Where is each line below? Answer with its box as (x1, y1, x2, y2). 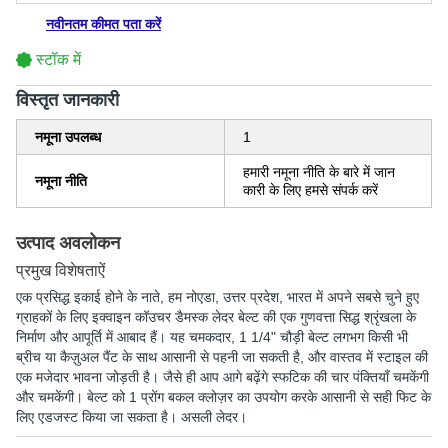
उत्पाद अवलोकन (16, 233, 120, 253)
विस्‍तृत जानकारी (16, 90, 119, 110)
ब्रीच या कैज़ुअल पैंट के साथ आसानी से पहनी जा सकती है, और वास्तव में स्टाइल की (16, 349, 428, 365)
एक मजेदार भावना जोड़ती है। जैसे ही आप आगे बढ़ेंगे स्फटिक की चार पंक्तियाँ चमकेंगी (16, 369, 429, 385)
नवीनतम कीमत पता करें (46, 16, 161, 32)
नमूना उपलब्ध (35, 129, 101, 145)
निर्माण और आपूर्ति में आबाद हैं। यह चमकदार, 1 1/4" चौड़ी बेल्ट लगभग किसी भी (16, 329, 408, 345)
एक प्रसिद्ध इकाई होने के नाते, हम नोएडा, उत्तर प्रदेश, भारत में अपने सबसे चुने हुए (16, 289, 419, 305)
